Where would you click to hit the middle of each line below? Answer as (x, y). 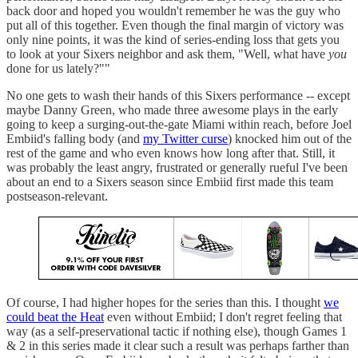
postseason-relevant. (59, 196)
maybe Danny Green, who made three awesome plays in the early (172, 109)
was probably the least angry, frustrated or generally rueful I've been (177, 167)
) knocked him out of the (290, 138)
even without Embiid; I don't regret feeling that (223, 317)
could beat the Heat (55, 317)
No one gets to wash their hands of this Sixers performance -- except (178, 95)
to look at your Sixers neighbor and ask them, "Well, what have (167, 54)
